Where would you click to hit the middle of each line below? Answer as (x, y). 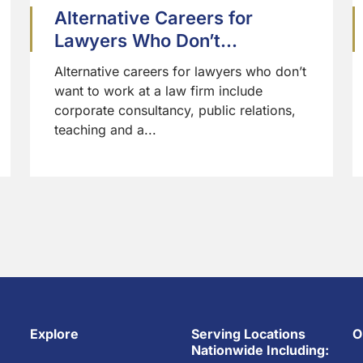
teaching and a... (105, 130)
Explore (54, 334)
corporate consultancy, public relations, (175, 111)
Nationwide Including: (260, 350)
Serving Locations (248, 334)
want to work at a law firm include (158, 91)
